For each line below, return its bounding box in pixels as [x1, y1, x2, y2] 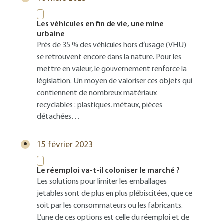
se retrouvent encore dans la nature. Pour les [37, 53, 181, 61]
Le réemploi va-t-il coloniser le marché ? [37, 167, 180, 175]
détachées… [37, 113, 80, 121]
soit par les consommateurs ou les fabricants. [37, 202, 183, 210]
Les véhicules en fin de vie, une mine [37, 20, 164, 28]
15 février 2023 [37, 140, 93, 150]
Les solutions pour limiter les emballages [37, 178, 167, 186]
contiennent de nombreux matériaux [37, 89, 157, 97]
